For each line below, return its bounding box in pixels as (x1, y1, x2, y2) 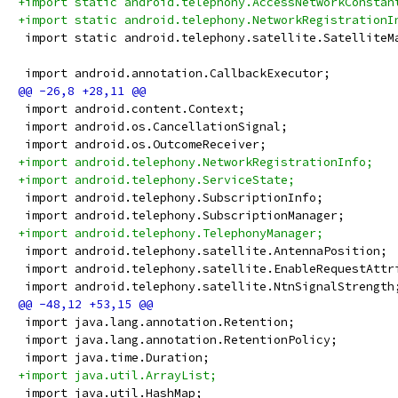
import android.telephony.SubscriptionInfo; (18, 190, 323, 205)
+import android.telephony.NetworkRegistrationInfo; (18, 155, 373, 170)
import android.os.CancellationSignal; (18, 119, 288, 134)
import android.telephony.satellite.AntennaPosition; (18, 243, 387, 259)
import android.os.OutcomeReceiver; (18, 137, 267, 152)
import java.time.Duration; (18, 350, 210, 365)
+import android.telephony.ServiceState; (18, 172, 295, 187)
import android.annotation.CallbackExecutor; (18, 66, 330, 81)
